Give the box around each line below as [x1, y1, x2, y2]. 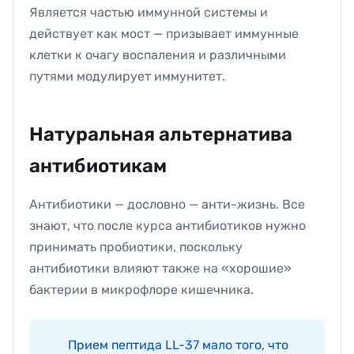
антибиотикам [29, 154, 167, 177]
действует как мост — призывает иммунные [29, 25, 299, 41]
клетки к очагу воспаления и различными [29, 47, 286, 62]
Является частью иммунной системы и [29, 4, 268, 20]
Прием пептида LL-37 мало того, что [68, 337, 288, 352]
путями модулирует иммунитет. [29, 68, 225, 84]
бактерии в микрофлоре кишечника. [29, 281, 254, 297]
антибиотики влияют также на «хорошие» [29, 260, 292, 276]
